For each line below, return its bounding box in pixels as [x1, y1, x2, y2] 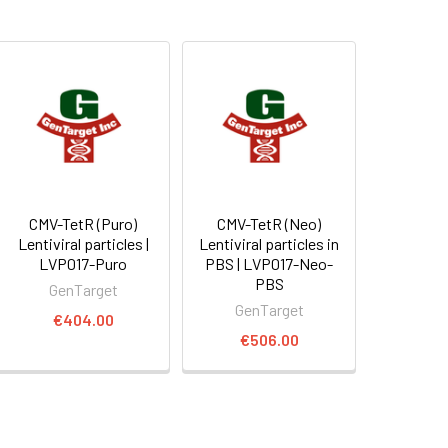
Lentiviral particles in [199, 233, 340, 253]
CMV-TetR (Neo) [217, 213, 322, 233]
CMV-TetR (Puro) [29, 213, 138, 233]
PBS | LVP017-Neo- [205, 253, 334, 273]
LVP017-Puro [39, 253, 128, 273]
